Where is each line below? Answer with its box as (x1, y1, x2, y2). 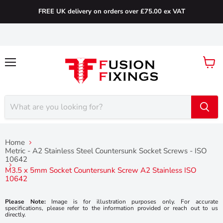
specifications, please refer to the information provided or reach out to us (5, 204, 218, 212)
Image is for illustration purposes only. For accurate (45, 197, 219, 206)
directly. (5, 210, 26, 219)
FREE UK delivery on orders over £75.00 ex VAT (38, 7, 185, 16)
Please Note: (5, 197, 46, 206)
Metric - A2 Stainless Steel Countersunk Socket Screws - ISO (5, 146, 207, 156)
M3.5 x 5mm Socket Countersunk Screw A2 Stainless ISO (5, 165, 197, 175)
